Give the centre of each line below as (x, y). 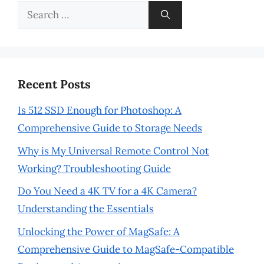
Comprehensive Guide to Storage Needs (110, 128)
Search (33, 9)
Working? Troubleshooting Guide (94, 168)
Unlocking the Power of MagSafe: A (99, 231)
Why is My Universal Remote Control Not (113, 151)
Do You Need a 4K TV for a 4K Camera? (107, 191)
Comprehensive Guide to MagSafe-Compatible (126, 249)
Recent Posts (54, 84)
